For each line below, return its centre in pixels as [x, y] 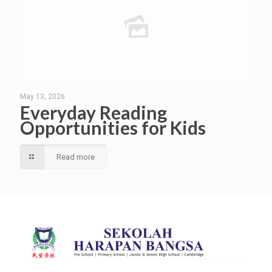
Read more [76, 157]
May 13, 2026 [42, 97]
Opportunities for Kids [113, 127]
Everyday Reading [93, 112]
